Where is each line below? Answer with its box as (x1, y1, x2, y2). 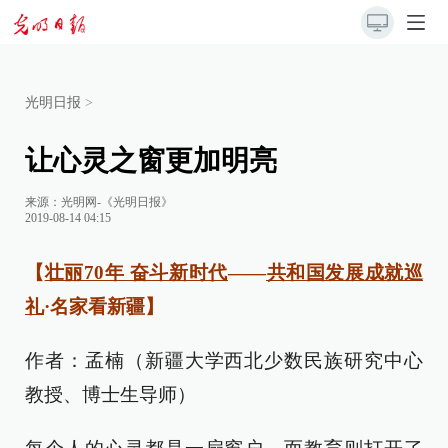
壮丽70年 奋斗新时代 (44, 262, 228, 283)
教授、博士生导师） (25, 384, 196, 405)
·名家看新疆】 (44, 296, 169, 317)
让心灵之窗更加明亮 (25, 145, 277, 176)
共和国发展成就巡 (265, 262, 424, 283)
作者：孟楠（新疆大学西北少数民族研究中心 (25, 350, 423, 371)
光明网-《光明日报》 (61, 195, 173, 209)
